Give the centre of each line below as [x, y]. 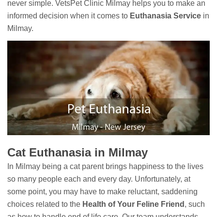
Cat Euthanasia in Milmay [77, 153]
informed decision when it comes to [69, 16]
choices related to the [45, 204]
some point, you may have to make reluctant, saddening [102, 192]
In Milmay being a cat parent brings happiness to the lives [105, 167]
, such [195, 204]
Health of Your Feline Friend [133, 204]
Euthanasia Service [165, 16]
